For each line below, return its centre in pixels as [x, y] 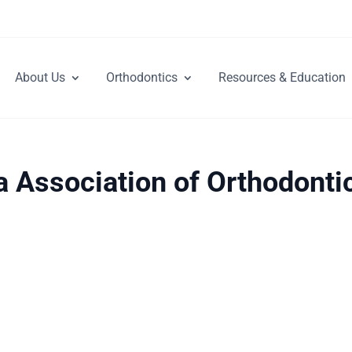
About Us [40, 77]
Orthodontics [142, 77]
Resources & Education [282, 77]
